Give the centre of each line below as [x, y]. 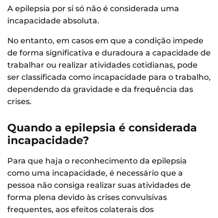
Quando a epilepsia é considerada [102, 128]
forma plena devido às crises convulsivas [87, 198]
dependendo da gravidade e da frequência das [100, 90]
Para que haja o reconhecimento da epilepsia [97, 161]
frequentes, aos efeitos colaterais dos [81, 210]
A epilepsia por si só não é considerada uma [93, 9]
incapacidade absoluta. [54, 21]
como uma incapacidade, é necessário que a [95, 173]
